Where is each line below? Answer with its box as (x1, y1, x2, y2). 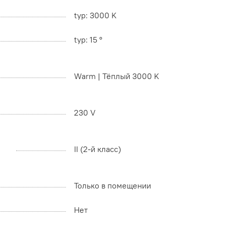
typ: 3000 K (74, 10, 117, 21)
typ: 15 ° (74, 34, 102, 45)
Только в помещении (74, 180, 151, 191)
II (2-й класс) (74, 144, 121, 155)
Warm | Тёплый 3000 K (74, 71, 159, 82)
